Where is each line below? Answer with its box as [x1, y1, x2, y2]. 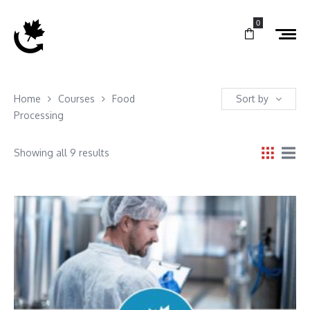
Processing [14, 109, 64, 121]
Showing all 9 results [14, 146, 109, 158]
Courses [58, 92, 95, 104]
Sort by [236, 92, 268, 104]
